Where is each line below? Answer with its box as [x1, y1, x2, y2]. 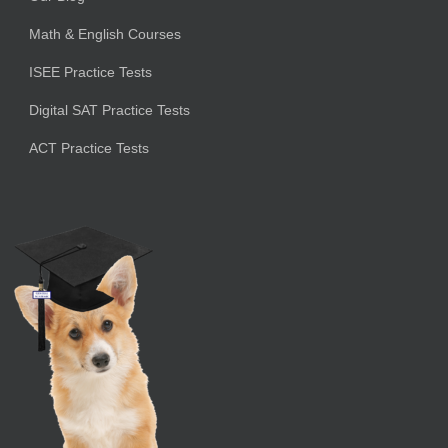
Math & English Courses [28, 25, 181, 42]
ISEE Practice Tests [28, 63, 152, 80]
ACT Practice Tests [28, 139, 149, 156]
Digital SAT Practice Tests [28, 101, 190, 118]
